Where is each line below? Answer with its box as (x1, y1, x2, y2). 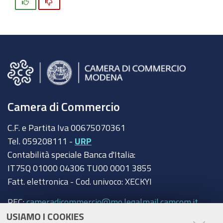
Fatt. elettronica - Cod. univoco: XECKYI (7, 177, 152, 186)
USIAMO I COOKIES (6, 211, 84, 221)
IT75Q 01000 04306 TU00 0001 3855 (7, 163, 152, 173)
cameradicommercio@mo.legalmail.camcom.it (26, 197, 198, 206)
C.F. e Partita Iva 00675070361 (7, 123, 125, 132)
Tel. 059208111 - (7, 136, 75, 146)
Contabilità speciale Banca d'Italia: (7, 150, 135, 159)
